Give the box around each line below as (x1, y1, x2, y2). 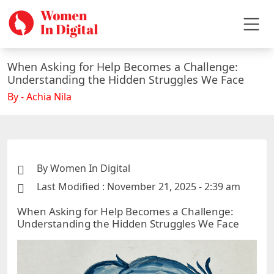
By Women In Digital (37, 161, 130, 175)
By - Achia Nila (7, 90, 72, 103)
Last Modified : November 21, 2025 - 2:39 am (37, 180, 240, 193)
